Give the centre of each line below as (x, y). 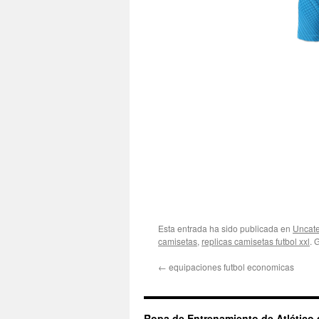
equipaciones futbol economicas (230, 267)
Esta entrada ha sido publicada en (225, 228)
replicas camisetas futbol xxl (256, 241)
